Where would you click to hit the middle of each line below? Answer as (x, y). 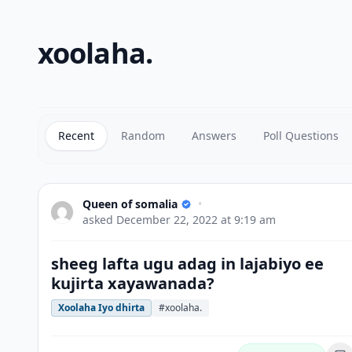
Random (143, 136)
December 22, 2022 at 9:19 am (196, 220)
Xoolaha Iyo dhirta (101, 308)
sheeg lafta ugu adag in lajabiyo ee (187, 264)
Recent (76, 136)
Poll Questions (301, 136)
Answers (214, 136)
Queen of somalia (130, 204)
